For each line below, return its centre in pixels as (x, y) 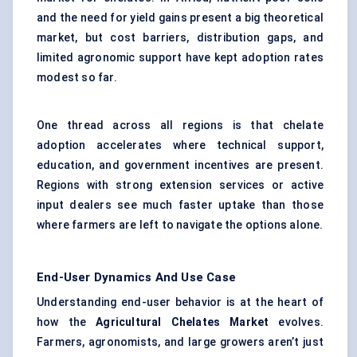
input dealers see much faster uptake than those (180, 205)
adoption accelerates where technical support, (180, 145)
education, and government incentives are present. (180, 165)
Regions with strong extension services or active (180, 185)
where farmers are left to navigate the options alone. (180, 225)
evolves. (296, 322)
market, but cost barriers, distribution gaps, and (180, 38)
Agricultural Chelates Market (182, 322)
